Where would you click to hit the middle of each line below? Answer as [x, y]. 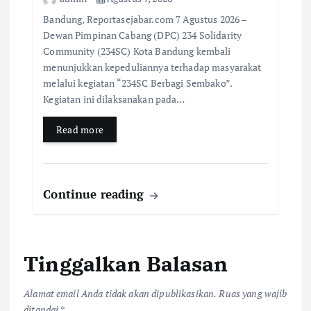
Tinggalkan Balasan [126, 264]
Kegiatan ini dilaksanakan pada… [114, 99]
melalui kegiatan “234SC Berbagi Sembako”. [138, 83]
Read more [80, 130]
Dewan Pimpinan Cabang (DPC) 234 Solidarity [143, 35]
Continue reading [95, 194]
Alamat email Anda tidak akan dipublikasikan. [120, 293]
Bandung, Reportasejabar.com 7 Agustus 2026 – [145, 19]
